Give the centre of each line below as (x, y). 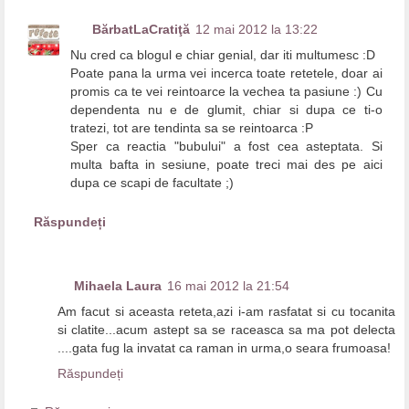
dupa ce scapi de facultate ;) (152, 183)
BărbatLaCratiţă (142, 30)
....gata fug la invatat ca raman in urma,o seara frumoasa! (224, 348)
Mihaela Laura (118, 286)
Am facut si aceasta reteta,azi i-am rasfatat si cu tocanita (226, 312)
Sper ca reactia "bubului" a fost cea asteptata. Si (226, 147)
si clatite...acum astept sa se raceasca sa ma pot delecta (226, 330)
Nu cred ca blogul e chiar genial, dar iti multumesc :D (223, 55)
